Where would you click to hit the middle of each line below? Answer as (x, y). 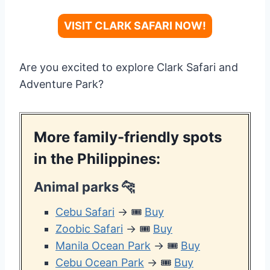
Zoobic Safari (89, 229)
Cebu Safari (85, 212)
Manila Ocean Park (103, 246)
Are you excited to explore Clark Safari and (129, 67)
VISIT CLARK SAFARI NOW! (135, 26)
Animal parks (78, 187)
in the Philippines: (99, 159)
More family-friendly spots (128, 137)
